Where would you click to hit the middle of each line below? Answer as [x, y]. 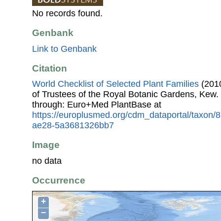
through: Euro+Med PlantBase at [97, 105]
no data [47, 161]
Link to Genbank [64, 49]
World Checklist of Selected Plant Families [115, 84]
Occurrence [59, 181]
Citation [50, 68]
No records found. [67, 14]
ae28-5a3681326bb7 [73, 126]
